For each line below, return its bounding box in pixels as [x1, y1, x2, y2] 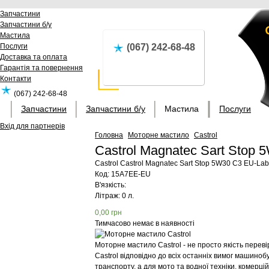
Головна [95, 131, 123, 139]
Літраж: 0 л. [95, 192, 134, 200]
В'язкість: [95, 181, 126, 189]
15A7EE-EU [111, 170, 151, 178]
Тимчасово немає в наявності [95, 219, 195, 228]
